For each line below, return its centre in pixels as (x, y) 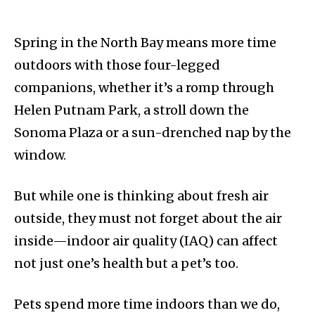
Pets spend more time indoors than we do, (147, 304)
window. (41, 155)
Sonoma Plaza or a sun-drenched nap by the (153, 133)
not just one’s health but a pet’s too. (128, 264)
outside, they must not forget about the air (148, 219)
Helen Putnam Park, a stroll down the (131, 110)
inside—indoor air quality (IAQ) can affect (146, 241)
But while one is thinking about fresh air (141, 196)
